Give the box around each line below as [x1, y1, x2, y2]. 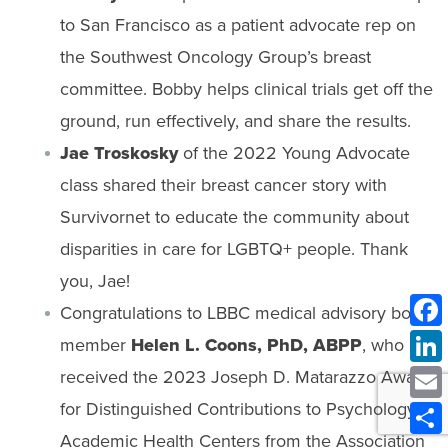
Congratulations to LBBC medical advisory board [59, 300, 436, 326]
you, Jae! [59, 268, 130, 294]
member [59, 332, 131, 358]
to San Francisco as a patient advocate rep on [59, 12, 416, 38]
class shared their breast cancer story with [59, 172, 387, 198]
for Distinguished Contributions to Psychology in [59, 396, 435, 422]
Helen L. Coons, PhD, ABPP [130, 332, 362, 359]
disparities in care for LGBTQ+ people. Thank [59, 236, 408, 262]
